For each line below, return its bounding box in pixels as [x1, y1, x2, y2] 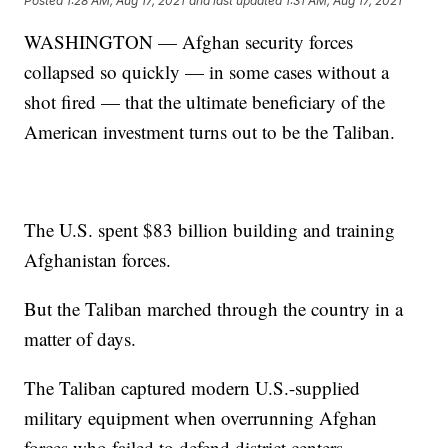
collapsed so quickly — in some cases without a [24, 59, 390, 85]
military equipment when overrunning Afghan [24, 405, 378, 431]
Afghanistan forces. [24, 247, 172, 273]
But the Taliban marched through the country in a [24, 296, 404, 322]
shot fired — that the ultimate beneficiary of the [24, 89, 386, 115]
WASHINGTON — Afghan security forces [24, 29, 354, 55]
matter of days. [24, 326, 137, 352]
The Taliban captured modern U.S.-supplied [24, 375, 361, 401]
